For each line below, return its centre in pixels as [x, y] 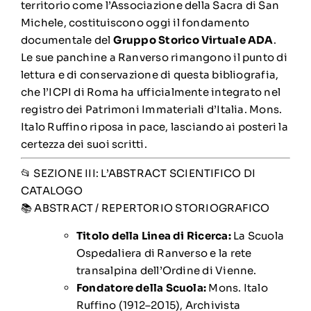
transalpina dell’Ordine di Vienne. [166, 270]
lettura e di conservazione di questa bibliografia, [150, 74]
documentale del [67, 40]
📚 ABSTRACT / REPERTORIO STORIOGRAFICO [145, 208]
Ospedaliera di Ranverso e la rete [164, 253]
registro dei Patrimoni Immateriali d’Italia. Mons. [151, 109]
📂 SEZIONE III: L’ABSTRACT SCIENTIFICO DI [138, 173]
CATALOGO [51, 190]
